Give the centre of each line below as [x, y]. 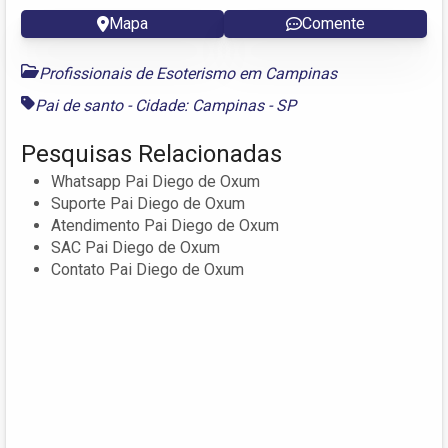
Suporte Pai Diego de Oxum [148, 203]
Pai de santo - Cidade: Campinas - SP [165, 105]
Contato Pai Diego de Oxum [147, 269]
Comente [333, 23]
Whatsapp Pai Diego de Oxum [155, 181]
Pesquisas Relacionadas [151, 153]
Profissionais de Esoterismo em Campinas [188, 73]
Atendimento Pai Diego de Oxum [165, 225]
